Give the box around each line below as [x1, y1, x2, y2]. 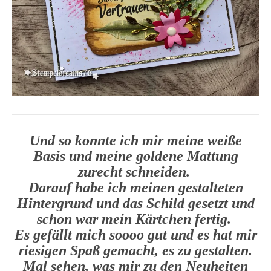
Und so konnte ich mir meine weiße [29, 132, 242, 148]
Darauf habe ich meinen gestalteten [28, 179, 243, 195]
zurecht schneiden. [77, 163, 194, 180]
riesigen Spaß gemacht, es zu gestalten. [19, 242, 252, 258]
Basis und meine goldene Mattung [33, 148, 238, 164]
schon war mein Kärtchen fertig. [36, 211, 235, 227]
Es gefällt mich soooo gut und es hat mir [14, 226, 257, 243]
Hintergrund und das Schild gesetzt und [16, 195, 255, 211]
